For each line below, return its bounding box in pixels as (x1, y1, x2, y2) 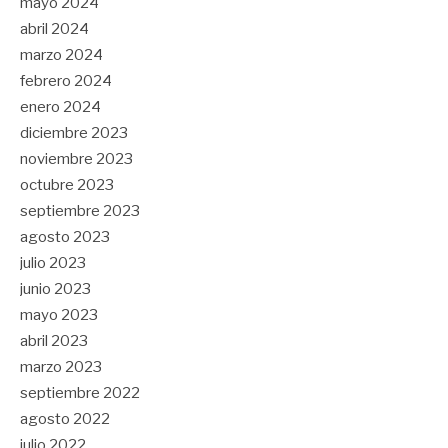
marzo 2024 (20, 46, 103, 65)
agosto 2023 (20, 228, 110, 247)
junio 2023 (20, 280, 91, 299)
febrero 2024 (20, 72, 112, 91)
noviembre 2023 (20, 150, 133, 169)
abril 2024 (20, 20, 89, 39)
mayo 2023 (20, 306, 98, 325)
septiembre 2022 (20, 384, 140, 403)
